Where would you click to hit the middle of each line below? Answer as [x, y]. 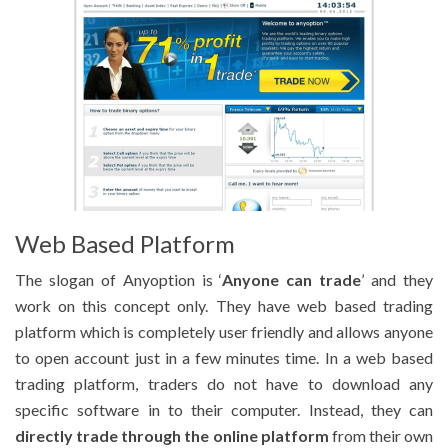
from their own [380, 436]
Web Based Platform [125, 244]
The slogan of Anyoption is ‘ [119, 280]
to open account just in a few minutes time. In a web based [224, 358]
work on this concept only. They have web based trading [224, 306]
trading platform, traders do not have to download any [224, 384]
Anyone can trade [292, 280]
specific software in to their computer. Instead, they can [224, 410]
